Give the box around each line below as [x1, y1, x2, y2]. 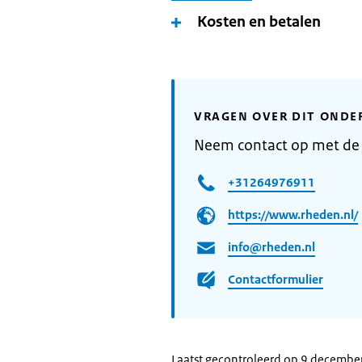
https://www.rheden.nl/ [228, 206, 358, 222]
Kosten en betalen [197, 12, 321, 32]
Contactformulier [228, 271, 323, 287]
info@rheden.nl [228, 238, 315, 255]
